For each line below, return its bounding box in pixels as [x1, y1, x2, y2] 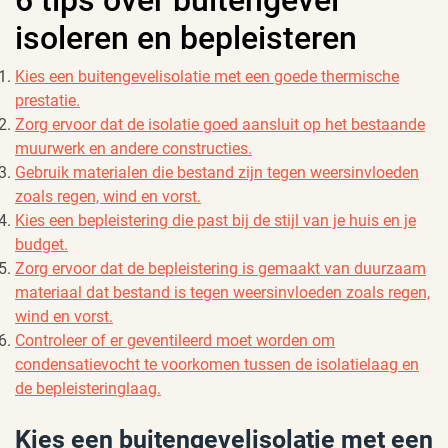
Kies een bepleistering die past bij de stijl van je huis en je [15, 210, 416, 230]
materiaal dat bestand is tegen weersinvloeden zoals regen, [15, 282, 430, 302]
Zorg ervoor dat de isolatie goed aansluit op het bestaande [15, 114, 425, 134]
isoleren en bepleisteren [15, 18, 357, 57]
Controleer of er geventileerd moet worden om [15, 330, 335, 350]
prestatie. [15, 90, 80, 110]
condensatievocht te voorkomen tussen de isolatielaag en [15, 354, 419, 374]
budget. [15, 234, 68, 254]
